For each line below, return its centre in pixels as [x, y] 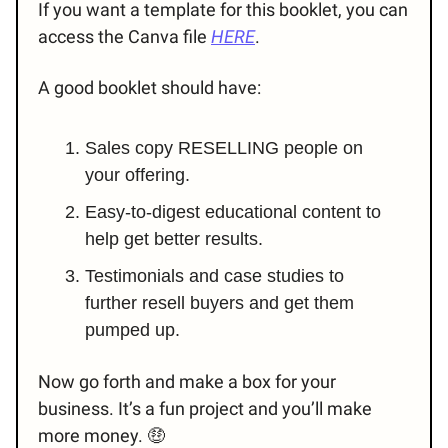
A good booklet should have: [149, 88]
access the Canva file [124, 37]
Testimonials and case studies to [214, 276]
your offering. [137, 175]
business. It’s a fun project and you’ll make [205, 409]
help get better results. [174, 239]
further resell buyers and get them [219, 303]
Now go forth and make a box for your [187, 382]
